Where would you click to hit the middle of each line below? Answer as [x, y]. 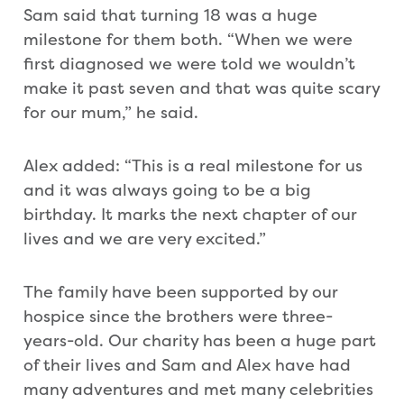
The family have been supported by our [181, 292]
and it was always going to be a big [167, 190]
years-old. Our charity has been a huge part [200, 341]
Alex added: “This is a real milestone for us [193, 166]
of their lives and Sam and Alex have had [187, 365]
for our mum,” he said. [111, 113]
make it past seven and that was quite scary [202, 88]
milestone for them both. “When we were [188, 40]
